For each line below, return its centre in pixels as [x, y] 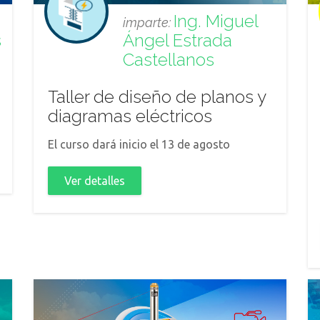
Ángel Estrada [177, 40]
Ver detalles [95, 181]
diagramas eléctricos [130, 116]
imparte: [148, 22]
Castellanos [169, 60]
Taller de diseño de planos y [157, 97]
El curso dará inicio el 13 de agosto [139, 144]
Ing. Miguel [216, 21]
